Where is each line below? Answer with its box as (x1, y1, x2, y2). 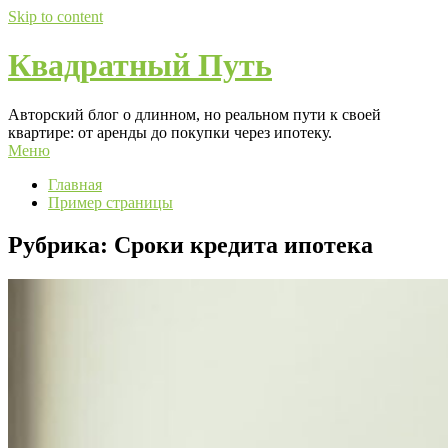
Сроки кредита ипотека (114, 231, 373, 258)
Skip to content (8, 8, 103, 25)
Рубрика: (8, 231, 114, 258)
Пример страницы (48, 193, 173, 211)
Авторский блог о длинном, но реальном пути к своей (8, 105, 381, 123)
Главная (48, 175, 102, 193)
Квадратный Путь (8, 47, 272, 84)
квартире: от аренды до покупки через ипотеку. (8, 123, 332, 141)
